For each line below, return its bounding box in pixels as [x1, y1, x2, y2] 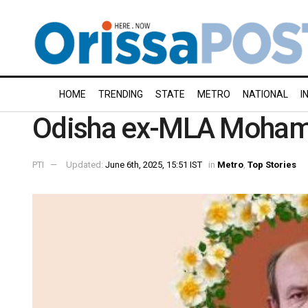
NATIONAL [243, 89, 288, 100]
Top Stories [247, 159, 296, 170]
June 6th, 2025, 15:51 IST [105, 159, 202, 170]
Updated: [66, 159, 105, 170]
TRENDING [98, 89, 143, 100]
